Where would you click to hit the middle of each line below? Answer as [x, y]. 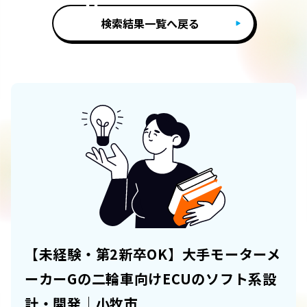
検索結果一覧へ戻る [150, 24]
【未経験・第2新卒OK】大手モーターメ [153, 254]
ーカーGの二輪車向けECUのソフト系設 [151, 279]
